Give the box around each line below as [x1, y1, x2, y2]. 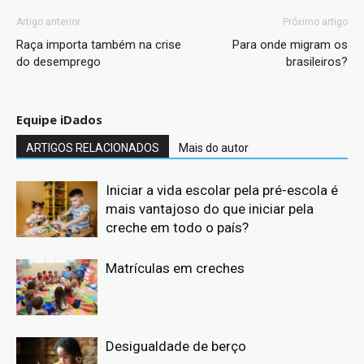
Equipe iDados [16, 110, 102, 128]
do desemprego [16, 54, 101, 69]
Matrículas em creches [106, 259, 245, 276]
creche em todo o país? [106, 219, 249, 236]
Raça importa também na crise [16, 37, 181, 52]
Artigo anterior [16, 15, 80, 28]
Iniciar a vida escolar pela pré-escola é [106, 181, 338, 198]
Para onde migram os [232, 37, 348, 52]
